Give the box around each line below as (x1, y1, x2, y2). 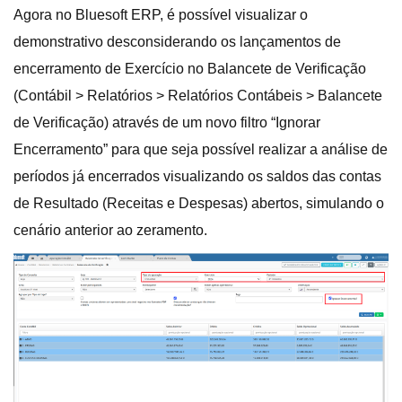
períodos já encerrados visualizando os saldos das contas (13, 169, 381, 184)
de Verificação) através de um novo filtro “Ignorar (13, 115, 320, 130)
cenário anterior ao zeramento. (13, 223, 207, 238)
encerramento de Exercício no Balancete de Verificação (13, 61, 366, 76)
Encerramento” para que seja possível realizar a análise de (13, 142, 388, 157)
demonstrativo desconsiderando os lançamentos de (13, 34, 341, 49)
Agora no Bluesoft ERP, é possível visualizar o (13, 7, 308, 22)
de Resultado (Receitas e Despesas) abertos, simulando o (13, 196, 384, 211)
